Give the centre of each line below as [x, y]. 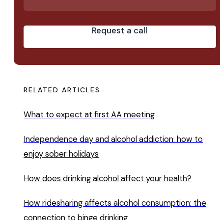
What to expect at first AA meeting [89, 114]
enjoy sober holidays [61, 154]
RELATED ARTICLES [62, 90]
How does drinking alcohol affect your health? [108, 178]
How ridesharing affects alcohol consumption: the [115, 203]
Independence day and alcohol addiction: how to [113, 139]
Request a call [120, 30]
